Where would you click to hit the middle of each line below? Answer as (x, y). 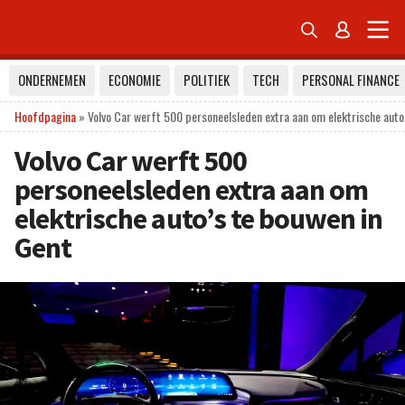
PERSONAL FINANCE (351, 80)
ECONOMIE (135, 80)
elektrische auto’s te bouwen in (199, 219)
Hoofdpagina (45, 116)
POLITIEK (207, 80)
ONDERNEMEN (52, 80)
